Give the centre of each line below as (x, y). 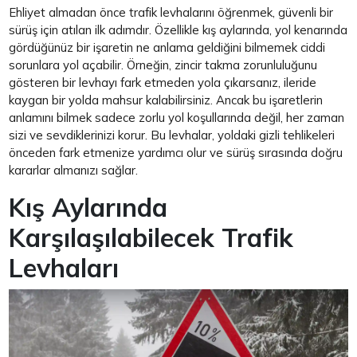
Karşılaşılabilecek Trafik (151, 238)
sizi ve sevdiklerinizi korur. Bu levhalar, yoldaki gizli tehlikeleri (172, 135)
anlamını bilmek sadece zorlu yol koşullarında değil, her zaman (177, 118)
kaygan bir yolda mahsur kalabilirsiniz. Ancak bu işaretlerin (166, 100)
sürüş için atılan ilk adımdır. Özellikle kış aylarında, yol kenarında (178, 30)
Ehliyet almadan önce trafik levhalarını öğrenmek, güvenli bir (171, 13)
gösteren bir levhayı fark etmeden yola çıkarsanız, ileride (163, 83)
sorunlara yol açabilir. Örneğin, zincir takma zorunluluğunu (163, 65)
